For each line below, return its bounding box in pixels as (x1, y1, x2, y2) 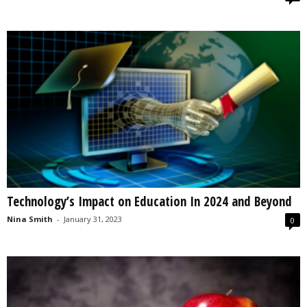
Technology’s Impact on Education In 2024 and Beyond (7, 192, 292, 210)
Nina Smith (7, 213, 53, 224)
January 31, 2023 (64, 213, 122, 224)
